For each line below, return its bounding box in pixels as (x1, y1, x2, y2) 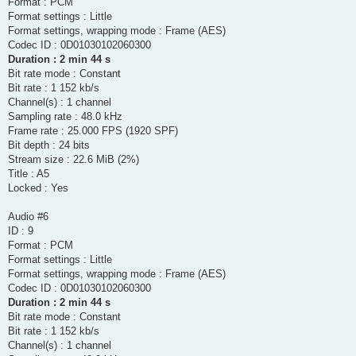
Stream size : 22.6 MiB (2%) (8, 153, 139, 166)
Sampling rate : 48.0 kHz (8, 110, 122, 123)
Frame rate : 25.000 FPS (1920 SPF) (8, 125, 178, 137)
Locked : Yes (8, 182, 68, 195)
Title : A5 (8, 168, 49, 180)
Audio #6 (8, 211, 48, 223)
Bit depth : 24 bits (8, 139, 90, 152)
